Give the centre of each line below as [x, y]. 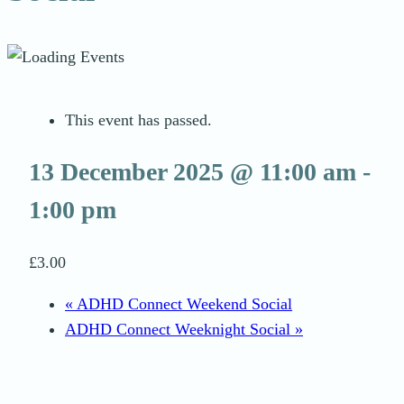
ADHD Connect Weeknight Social [180, 330]
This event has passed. [138, 119]
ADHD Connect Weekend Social [183, 304]
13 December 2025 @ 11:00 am [193, 171]
